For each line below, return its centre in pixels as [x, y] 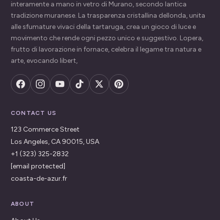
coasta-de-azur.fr [39, 178]
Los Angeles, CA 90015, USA [55, 141]
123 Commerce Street [45, 129]
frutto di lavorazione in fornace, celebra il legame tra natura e [106, 49]
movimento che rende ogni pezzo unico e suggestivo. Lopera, [107, 38]
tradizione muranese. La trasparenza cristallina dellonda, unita [108, 15]
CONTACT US [34, 113]
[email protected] [38, 166]
